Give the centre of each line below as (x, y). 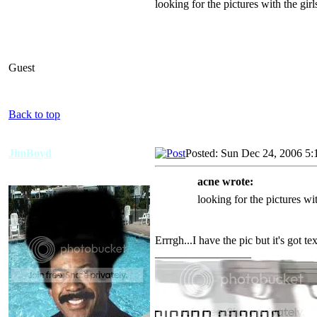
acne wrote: (225, 181)
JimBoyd (30, 153)
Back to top (34, 114)
